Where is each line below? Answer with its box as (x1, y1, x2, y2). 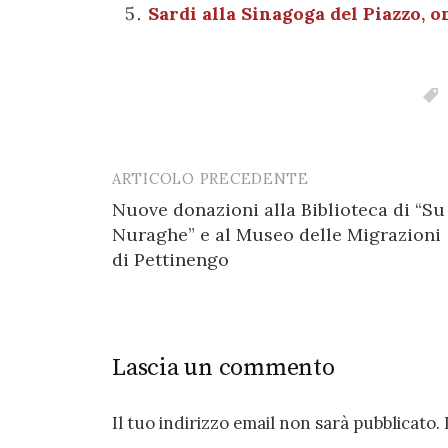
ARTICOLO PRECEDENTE (112, 168, 309, 188)
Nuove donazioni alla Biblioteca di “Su (112, 197, 445, 221)
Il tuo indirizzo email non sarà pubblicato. (112, 411, 440, 434)
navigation (111, 208, 241, 244)
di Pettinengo (112, 247, 229, 271)
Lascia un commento (112, 352, 335, 383)
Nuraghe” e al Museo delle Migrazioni (112, 222, 441, 246)
